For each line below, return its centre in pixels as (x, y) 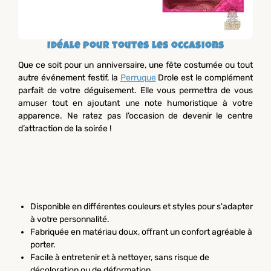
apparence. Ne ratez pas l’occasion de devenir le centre (135, 116)
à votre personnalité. (70, 219)
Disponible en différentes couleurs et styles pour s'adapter (142, 206)
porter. (43, 244)
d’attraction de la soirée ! (65, 129)
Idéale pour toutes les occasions (135, 47)
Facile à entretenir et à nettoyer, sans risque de (120, 257)
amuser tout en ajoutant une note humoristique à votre (135, 103)
